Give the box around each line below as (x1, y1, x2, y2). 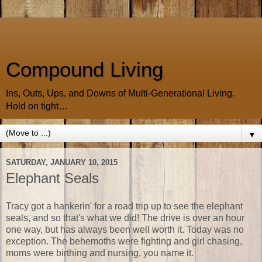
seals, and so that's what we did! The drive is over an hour (6, 212, 244, 223)
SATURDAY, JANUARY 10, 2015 (6, 157, 118, 167)
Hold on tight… (6, 101, 68, 111)
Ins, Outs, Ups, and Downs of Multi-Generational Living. (6, 88, 235, 98)
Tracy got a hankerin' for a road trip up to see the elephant (6, 201, 243, 211)
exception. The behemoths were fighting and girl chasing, (6, 236, 242, 246)
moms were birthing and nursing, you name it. (6, 247, 194, 258)
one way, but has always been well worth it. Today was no (6, 224, 244, 235)
